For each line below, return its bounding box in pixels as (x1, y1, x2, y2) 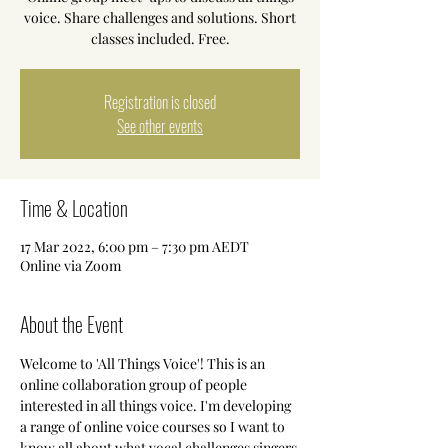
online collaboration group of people (20, 375, 250, 394)
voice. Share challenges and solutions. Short (24, 8, 296, 27)
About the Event (20, 309, 123, 339)
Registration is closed (104, 90, 216, 114)
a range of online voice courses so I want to (20, 417, 288, 436)
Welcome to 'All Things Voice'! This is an (20, 354, 268, 373)
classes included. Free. (90, 29, 230, 48)
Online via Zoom (20, 256, 121, 275)
